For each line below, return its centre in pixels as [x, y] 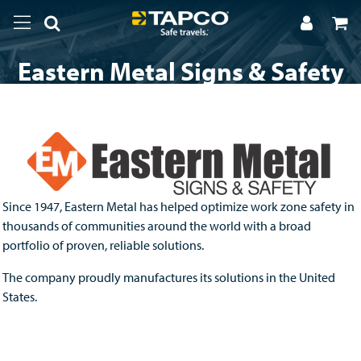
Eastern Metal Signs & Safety [180, 71]
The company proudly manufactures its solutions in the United [169, 277]
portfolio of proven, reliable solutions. [103, 245]
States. [20, 297]
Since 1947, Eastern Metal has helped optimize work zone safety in [178, 206]
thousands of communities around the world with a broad [157, 226]
